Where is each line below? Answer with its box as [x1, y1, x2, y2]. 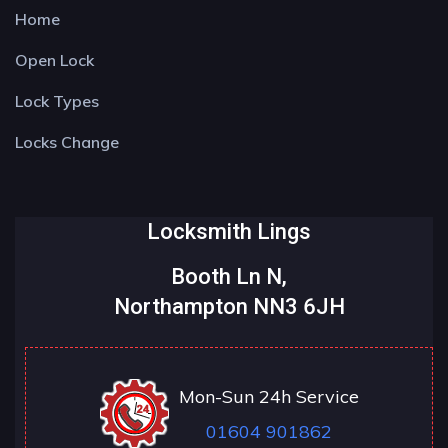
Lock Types [15, 91, 99, 111]
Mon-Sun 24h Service [179, 385, 359, 408]
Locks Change [15, 132, 119, 152]
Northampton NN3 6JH [113, 294, 345, 319]
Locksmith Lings [147, 219, 311, 244]
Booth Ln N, [171, 264, 287, 289]
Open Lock [15, 50, 94, 70]
